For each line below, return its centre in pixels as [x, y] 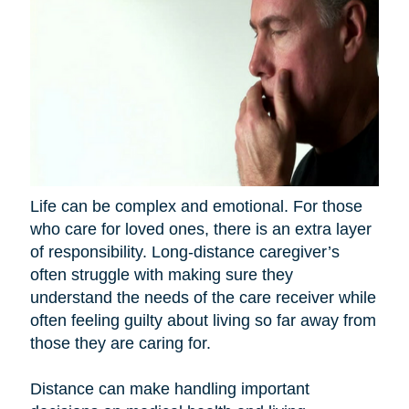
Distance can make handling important [169, 389]
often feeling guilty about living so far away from [203, 321]
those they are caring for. [120, 344]
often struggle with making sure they [161, 275]
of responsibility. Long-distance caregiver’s [184, 252]
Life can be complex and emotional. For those [196, 207]
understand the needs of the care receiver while [203, 298]
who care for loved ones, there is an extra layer [200, 230]
